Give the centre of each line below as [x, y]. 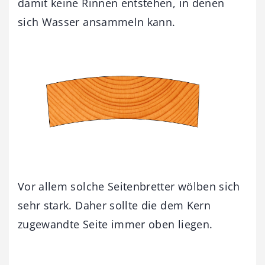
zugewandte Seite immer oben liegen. [115, 224]
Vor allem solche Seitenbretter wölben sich [129, 187]
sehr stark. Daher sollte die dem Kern [114, 206]
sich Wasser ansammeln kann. [97, 22]
